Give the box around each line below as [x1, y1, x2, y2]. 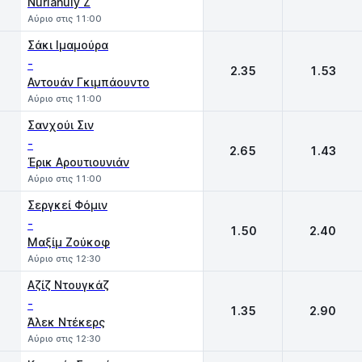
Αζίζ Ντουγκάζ [27, 278, 109, 292]
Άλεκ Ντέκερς [27, 315, 105, 329]
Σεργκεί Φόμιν [27, 198, 107, 212]
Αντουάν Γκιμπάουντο [27, 75, 149, 89]
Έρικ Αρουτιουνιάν [27, 155, 129, 169]
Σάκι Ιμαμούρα [27, 38, 108, 52]
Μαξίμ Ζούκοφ [27, 235, 110, 249]
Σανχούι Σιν [27, 118, 94, 132]
